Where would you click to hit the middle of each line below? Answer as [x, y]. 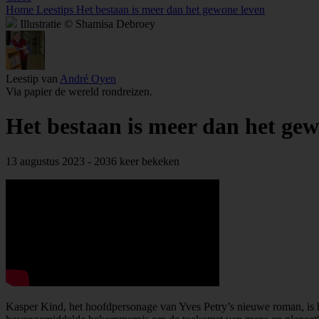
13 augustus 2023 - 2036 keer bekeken [93, 161]
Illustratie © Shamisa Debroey [88, 24]
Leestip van [33, 79]
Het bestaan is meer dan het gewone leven [171, 10]
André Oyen [88, 79]
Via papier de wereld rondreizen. [79, 91]
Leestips [55, 10]
